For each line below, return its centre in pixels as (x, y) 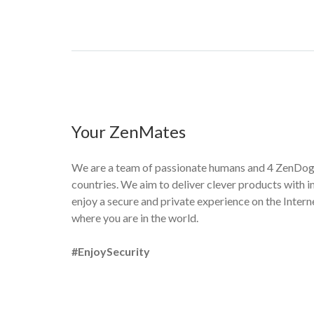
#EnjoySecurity (111, 251)
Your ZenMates (129, 131)
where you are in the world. (135, 218)
